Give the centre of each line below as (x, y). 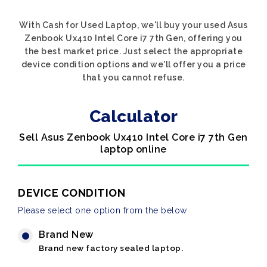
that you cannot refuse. (133, 77)
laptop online (133, 149)
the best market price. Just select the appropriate (133, 51)
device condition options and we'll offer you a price (133, 64)
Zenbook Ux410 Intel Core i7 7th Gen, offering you (133, 38)
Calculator (133, 117)
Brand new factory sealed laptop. (111, 248)
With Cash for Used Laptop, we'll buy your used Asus (133, 25)
